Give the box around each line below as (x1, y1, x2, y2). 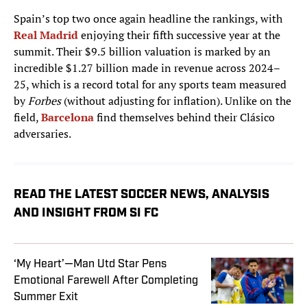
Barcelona (41, 110, 97, 125)
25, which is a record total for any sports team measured (14, 77, 286, 93)
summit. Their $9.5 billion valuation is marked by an (14, 44, 271, 60)
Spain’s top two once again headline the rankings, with (14, 11, 282, 27)
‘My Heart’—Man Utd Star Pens (14, 258, 167, 270)
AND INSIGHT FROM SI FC (14, 207, 158, 221)
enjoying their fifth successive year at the (78, 27, 280, 43)
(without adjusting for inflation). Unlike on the (61, 93, 291, 109)
